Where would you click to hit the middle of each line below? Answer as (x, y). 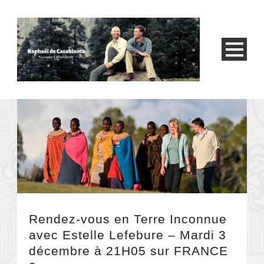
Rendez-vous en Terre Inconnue (128, 219)
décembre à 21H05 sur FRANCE (128, 250)
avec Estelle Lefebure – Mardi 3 (128, 235)
